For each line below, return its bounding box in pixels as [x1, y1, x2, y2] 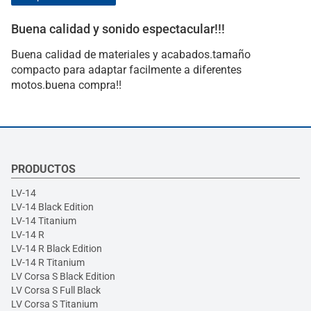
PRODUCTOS [11, 162, 76, 176]
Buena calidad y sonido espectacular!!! [11, 21, 225, 36]
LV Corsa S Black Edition [11, 270, 115, 282]
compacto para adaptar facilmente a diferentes [11, 62, 242, 76]
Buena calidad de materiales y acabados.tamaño [11, 47, 251, 61]
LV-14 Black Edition [11, 201, 94, 212]
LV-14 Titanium [11, 215, 76, 226]
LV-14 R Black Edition [11, 242, 102, 254]
